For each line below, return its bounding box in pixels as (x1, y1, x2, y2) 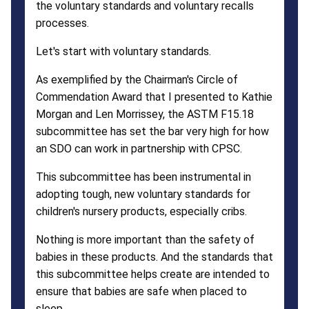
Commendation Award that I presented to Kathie (36, 90, 272, 103)
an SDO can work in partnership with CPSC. (36, 141, 242, 155)
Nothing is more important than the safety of (36, 232, 255, 246)
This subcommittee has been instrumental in (36, 170, 251, 183)
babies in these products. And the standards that (36, 250, 273, 263)
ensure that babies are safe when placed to (36, 284, 247, 298)
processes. (36, 16, 89, 30)
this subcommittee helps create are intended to (36, 267, 270, 281)
